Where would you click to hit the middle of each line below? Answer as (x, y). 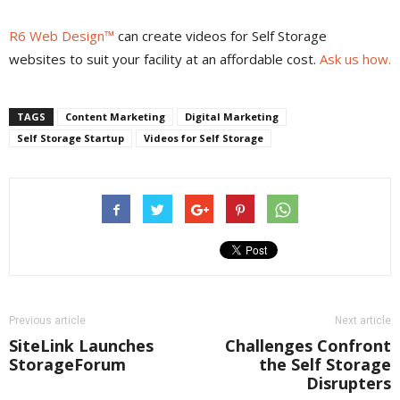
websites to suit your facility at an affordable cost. (164, 59)
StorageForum (67, 365)
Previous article (47, 321)
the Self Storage (325, 365)
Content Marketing (115, 117)
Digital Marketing (232, 117)
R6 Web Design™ (62, 36)
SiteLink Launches (81, 346)
